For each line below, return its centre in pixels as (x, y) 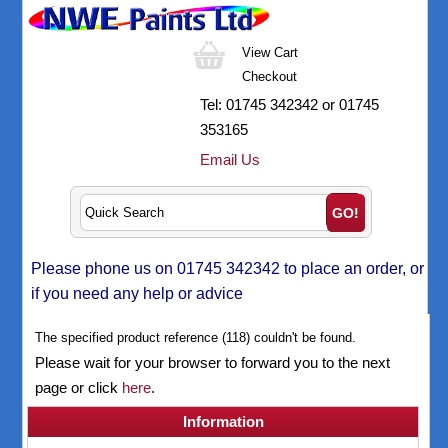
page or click (79, 387)
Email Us (230, 159)
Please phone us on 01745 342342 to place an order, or (228, 269)
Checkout (270, 76)
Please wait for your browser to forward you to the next (213, 362)
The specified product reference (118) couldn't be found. (196, 337)
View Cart (269, 52)
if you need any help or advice (137, 294)
